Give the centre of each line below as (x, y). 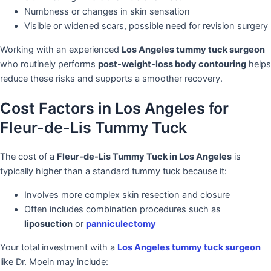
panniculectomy (121, 224)
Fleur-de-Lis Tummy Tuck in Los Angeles (144, 157)
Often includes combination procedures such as (122, 210)
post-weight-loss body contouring (172, 64)
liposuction (48, 224)
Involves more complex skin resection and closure (127, 195)
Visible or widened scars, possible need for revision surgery (146, 26)
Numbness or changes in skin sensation (107, 12)
